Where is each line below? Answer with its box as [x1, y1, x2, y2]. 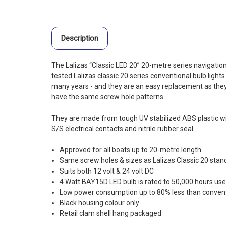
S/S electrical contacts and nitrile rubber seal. [51, 125, 195, 133]
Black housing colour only [60, 199, 140, 207]
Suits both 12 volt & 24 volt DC [60, 167, 154, 176]
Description [61, 34, 98, 43]
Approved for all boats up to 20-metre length [60, 146, 202, 154]
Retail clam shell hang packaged [60, 209, 162, 218]
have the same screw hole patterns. [51, 93, 165, 101]
